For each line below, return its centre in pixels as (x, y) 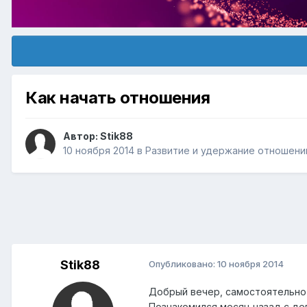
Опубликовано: (183, 264)
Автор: (82, 136)
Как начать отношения (118, 98)
